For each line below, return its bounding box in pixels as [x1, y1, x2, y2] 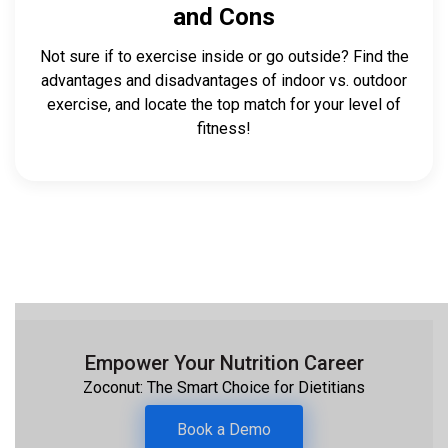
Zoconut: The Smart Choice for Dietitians [83, 378, 365, 397]
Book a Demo [177, 420, 271, 439]
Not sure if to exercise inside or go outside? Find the [39, 47, 409, 66]
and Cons [173, 3, 275, 31]
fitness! [197, 119, 251, 138]
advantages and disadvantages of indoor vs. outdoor [41, 71, 407, 90]
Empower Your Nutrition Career [84, 351, 364, 375]
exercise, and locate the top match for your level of [47, 95, 401, 114]
